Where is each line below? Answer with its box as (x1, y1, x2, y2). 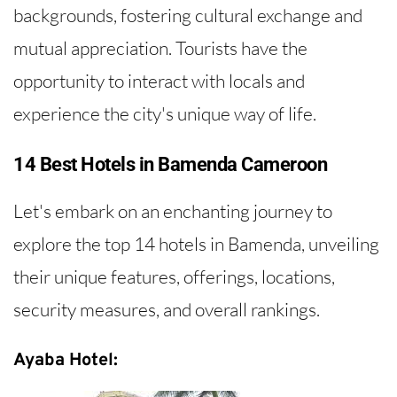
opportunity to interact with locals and (13, 68, 305, 92)
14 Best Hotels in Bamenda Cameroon (13, 152, 327, 175)
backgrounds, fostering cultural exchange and (13, 3, 362, 27)
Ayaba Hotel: (13, 349, 118, 373)
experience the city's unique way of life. (13, 101, 316, 125)
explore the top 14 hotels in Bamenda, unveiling (13, 231, 379, 255)
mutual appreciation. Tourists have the (13, 35, 307, 59)
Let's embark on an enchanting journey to (13, 198, 332, 222)
